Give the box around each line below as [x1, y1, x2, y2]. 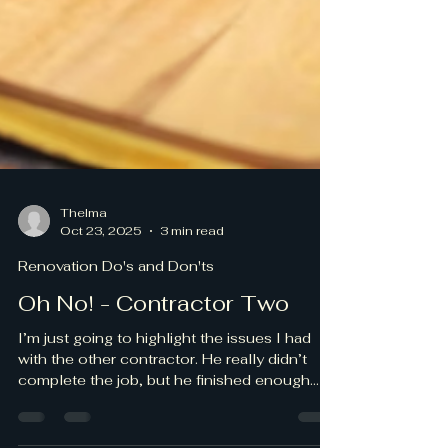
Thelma [60, 325, 107, 342]
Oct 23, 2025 [60, 342, 142, 359]
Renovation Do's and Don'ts [18, 376, 214, 395]
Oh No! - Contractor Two [18, 408, 289, 437]
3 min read [160, 342, 224, 359]
